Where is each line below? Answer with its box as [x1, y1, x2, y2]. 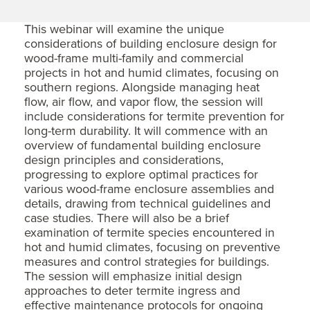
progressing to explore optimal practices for [24, 165, 258, 183]
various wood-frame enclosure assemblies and [24, 179, 274, 198]
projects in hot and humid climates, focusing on [24, 63, 279, 82]
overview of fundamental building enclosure [24, 136, 261, 154]
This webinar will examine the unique [24, 19, 224, 38]
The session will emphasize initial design [24, 266, 242, 285]
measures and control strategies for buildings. [24, 252, 269, 271]
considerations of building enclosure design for [24, 34, 277, 53]
